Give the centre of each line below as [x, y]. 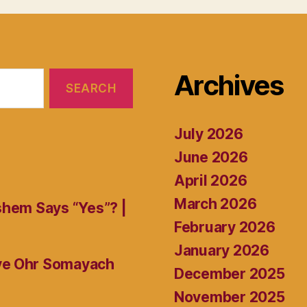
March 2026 [216, 204]
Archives [229, 85]
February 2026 [225, 227]
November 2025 [230, 297]
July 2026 [209, 134]
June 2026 [211, 157]
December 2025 [230, 273]
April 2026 [211, 180]
